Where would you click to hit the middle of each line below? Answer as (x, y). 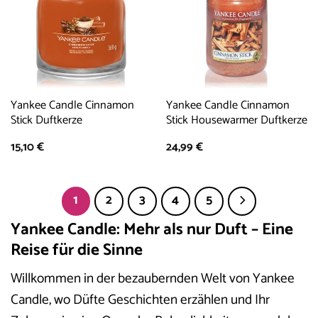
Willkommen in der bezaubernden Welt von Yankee (153, 279)
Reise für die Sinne (77, 250)
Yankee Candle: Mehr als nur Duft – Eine (152, 229)
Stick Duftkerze (46, 121)
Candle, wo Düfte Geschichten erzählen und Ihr (140, 300)
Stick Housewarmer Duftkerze (236, 121)
